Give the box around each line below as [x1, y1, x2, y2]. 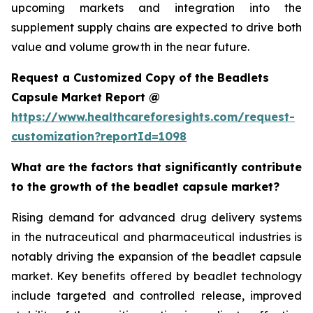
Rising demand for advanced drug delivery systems [11, 210, 302, 224]
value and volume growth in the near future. [11, 39, 249, 54]
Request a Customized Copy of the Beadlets [11, 70, 269, 85]
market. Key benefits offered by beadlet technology [11, 268, 302, 283]
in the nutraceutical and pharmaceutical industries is [11, 229, 302, 244]
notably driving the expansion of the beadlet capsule [11, 249, 302, 263]
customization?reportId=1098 [11, 129, 187, 143]
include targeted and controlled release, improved [11, 288, 302, 303]
